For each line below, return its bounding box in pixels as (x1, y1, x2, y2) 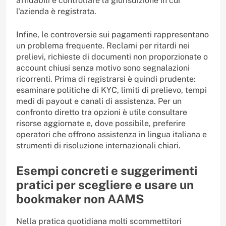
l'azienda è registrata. (16, 7, 96, 17)
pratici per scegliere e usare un (16, 178, 194, 192)
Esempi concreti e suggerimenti (16, 163, 197, 178)
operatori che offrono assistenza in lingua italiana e (16, 130, 207, 140)
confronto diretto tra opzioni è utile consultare (16, 107, 187, 118)
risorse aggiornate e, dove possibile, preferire (16, 119, 186, 129)
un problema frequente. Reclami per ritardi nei (16, 41, 190, 51)
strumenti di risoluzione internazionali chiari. (16, 141, 181, 151)
